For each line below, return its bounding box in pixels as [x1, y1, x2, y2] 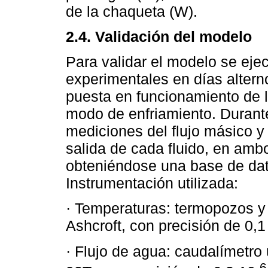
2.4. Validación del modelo [66, 28, 252, 45]
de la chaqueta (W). [66, 2, 197, 20]
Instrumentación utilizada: [66, 175, 238, 192]
